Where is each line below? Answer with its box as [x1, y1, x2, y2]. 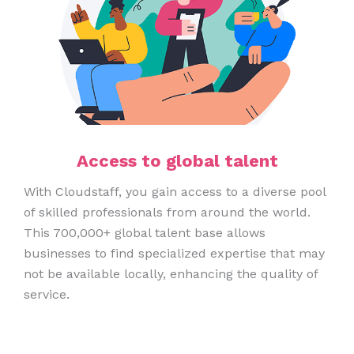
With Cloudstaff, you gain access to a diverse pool [24, 184, 326, 200]
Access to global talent [76, 151, 278, 171]
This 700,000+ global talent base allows [24, 225, 265, 241]
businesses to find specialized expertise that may [24, 246, 325, 262]
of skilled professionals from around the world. [24, 205, 311, 220]
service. [24, 287, 70, 303]
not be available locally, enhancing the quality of [24, 266, 318, 282]
